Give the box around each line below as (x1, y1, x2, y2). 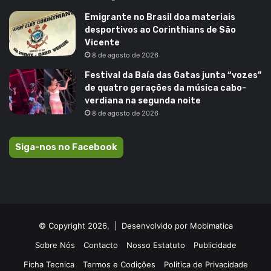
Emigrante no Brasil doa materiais (85, 11, 235, 22)
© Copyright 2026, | (38, 220, 122, 230)
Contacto (83, 240, 118, 250)
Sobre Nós (34, 240, 75, 250)
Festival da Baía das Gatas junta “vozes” (85, 70, 261, 80)
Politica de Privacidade (163, 259, 248, 269)
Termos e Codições (82, 259, 155, 269)
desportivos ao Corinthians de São (85, 24, 236, 35)
